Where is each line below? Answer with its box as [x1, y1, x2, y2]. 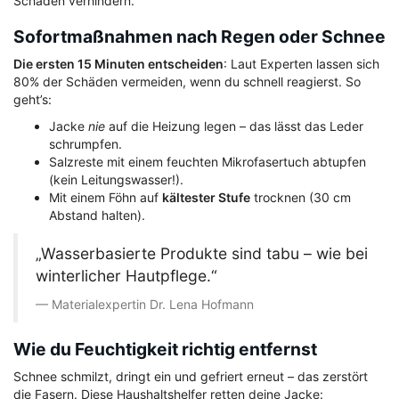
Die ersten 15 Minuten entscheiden [13, 56, 224, 72]
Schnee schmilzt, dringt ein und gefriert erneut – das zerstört [13, 369, 368, 385]
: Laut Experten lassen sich [224, 56, 379, 72]
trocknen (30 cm [250, 190, 351, 206]
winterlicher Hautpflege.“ [36, 266, 217, 286]
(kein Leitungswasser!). [49, 172, 183, 188]
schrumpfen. [49, 136, 122, 152]
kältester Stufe [162, 190, 250, 206]
